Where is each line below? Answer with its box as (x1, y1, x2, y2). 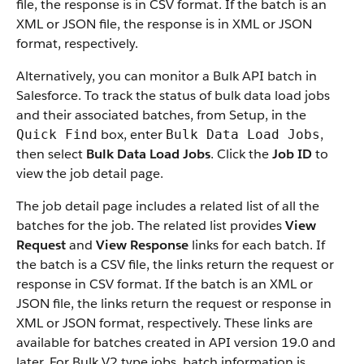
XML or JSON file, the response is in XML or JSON (16, 15, 312, 32)
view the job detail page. (16, 165, 163, 182)
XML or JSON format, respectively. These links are (16, 314, 313, 331)
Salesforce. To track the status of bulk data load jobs (16, 87, 330, 104)
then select (16, 145, 86, 162)
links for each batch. (188, 236, 313, 253)
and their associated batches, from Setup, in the (16, 106, 306, 123)
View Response (96, 236, 188, 253)
